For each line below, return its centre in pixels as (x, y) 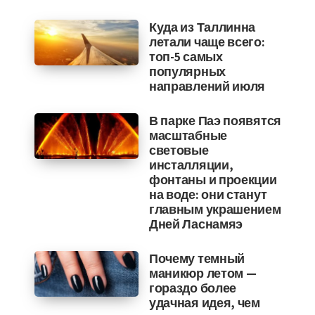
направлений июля (207, 86)
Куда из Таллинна (202, 27)
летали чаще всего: (207, 42)
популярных (187, 71)
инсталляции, (191, 165)
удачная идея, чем (204, 303)
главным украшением (215, 209)
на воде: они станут (208, 194)
